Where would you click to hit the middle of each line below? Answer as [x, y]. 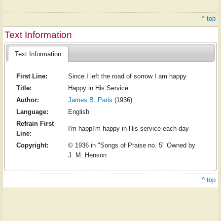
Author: [27, 100]
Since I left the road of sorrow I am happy [127, 76]
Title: [24, 88]
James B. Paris [90, 100]
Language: [32, 112]
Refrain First [35, 124]
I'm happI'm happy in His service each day [128, 129]
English [78, 112]
